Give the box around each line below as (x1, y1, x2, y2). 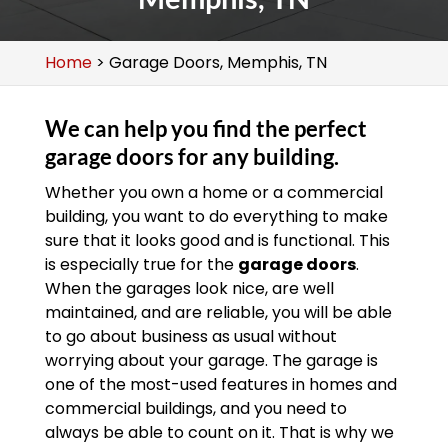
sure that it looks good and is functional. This (44, 229, 390, 252)
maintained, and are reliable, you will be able (44, 301, 392, 324)
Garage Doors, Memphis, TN (108, 51, 327, 74)
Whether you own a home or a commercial (44, 181, 383, 204)
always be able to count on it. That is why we (44, 421, 394, 444)
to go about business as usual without (44, 325, 337, 348)
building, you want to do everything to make (44, 205, 388, 228)
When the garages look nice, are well (44, 277, 334, 300)
